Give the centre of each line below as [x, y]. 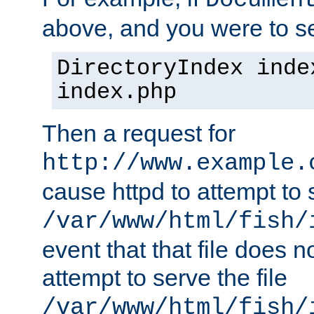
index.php [117, 93]
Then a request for [139, 134]
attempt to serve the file [165, 278]
